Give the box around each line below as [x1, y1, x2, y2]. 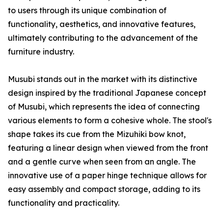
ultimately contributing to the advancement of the [8, 33, 198, 43]
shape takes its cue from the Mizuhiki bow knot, [8, 129, 186, 139]
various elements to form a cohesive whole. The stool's [8, 115, 212, 126]
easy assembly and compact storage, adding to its [8, 184, 200, 194]
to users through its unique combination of [8, 5, 166, 16]
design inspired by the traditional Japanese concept [8, 88, 206, 98]
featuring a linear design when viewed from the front [8, 143, 208, 153]
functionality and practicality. [8, 198, 119, 208]
